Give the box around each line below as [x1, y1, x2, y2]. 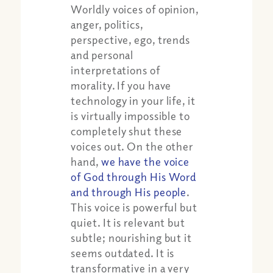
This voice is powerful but [71, 200, 197, 214]
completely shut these [71, 124, 183, 138]
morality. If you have [71, 78, 172, 92]
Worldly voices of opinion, [71, 2, 199, 16]
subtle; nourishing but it [71, 230, 192, 244]
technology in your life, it [71, 93, 196, 107]
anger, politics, [71, 17, 143, 31]
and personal [71, 48, 134, 62]
